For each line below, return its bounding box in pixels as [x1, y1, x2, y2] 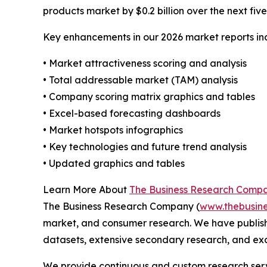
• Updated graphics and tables [43, 157, 185, 169]
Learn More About [43, 183, 129, 195]
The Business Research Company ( [43, 200, 200, 212]
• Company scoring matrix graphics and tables [43, 90, 255, 103]
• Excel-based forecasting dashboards [43, 107, 221, 119]
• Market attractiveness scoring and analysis [43, 57, 247, 69]
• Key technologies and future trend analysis [43, 140, 247, 153]
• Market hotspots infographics [43, 123, 183, 136]
